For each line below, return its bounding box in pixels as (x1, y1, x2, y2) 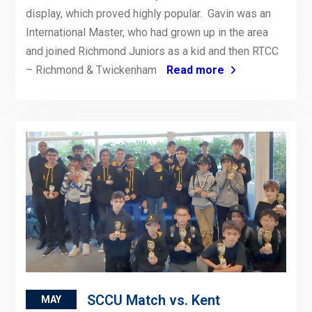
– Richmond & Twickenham (25, 63, 159, 77)
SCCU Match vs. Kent (86, 292, 220, 309)
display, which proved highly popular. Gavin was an (25, 7, 271, 21)
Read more (166, 63, 224, 77)
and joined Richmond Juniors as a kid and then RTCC (25, 45, 279, 58)
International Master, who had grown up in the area (25, 26, 268, 40)
